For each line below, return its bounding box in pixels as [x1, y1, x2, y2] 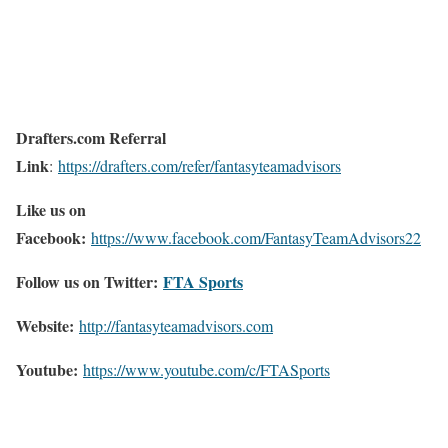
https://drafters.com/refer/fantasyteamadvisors [58, 154, 341, 176]
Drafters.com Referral [16, 125, 166, 149]
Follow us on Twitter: [16, 269, 163, 293]
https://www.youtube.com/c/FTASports [83, 358, 330, 380]
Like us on [16, 197, 86, 221]
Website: [16, 313, 74, 337]
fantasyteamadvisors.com [115, 314, 273, 336]
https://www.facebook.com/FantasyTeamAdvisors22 [91, 226, 421, 248]
